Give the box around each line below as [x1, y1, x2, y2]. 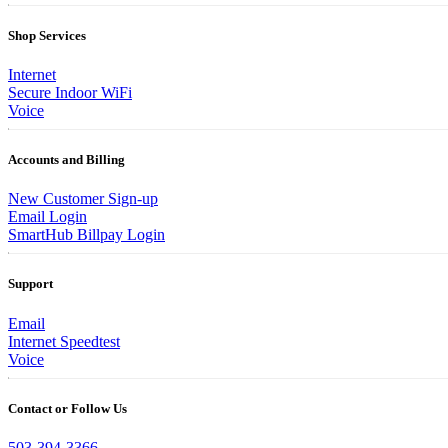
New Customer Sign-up [8, 190, 158, 208]
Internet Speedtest [8, 332, 120, 350]
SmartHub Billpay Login [8, 226, 165, 244]
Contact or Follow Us [8, 400, 127, 416]
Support [8, 276, 53, 292]
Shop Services [8, 27, 86, 43]
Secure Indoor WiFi [8, 83, 132, 101]
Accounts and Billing [8, 152, 125, 168]
